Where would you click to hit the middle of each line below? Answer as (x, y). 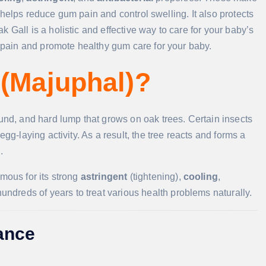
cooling (200, 177)
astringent (104, 177)
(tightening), (155, 177)
